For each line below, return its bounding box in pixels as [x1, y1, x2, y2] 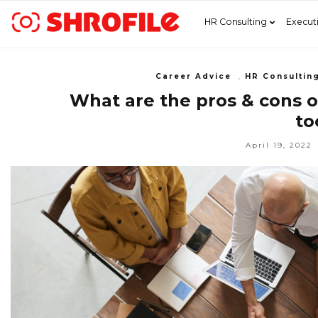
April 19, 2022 [246, 140, 312, 150]
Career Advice [155, 71, 231, 81]
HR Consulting [204, 16, 267, 27]
